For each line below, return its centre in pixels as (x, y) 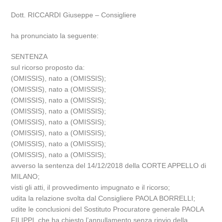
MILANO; (26, 176)
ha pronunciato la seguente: (55, 36)
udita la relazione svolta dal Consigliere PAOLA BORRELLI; (103, 198)
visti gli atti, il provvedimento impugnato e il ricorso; (91, 187)
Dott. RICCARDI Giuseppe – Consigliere (74, 15)
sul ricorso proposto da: (48, 67)
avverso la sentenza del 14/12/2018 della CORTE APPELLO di (109, 166)
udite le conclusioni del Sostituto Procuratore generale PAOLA (108, 209)
